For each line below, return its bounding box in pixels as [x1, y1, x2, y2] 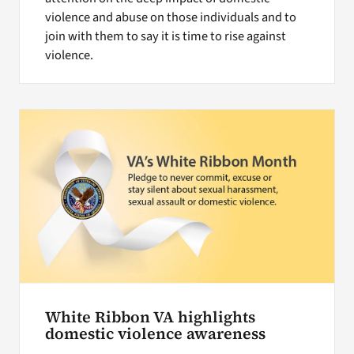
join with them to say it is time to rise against [44, 26, 286, 46]
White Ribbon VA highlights [44, 306, 255, 328]
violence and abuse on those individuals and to [44, 7, 296, 27]
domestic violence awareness [44, 322, 265, 345]
